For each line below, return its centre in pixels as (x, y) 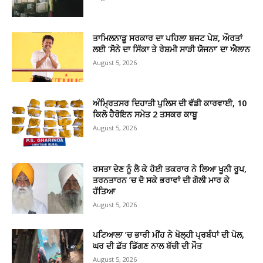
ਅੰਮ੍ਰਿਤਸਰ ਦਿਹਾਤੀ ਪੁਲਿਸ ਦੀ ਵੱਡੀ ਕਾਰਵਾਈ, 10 (170, 103)
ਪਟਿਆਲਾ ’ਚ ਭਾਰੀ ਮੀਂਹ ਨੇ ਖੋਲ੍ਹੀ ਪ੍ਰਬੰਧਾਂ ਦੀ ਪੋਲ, (169, 234)
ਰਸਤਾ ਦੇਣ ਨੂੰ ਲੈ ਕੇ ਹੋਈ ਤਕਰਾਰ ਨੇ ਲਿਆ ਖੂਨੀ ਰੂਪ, (170, 168)
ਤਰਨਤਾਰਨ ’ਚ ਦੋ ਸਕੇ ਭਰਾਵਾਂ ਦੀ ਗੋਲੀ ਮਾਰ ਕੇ (161, 180)
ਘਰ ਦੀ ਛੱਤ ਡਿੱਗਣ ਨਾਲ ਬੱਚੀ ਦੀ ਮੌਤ (148, 245)
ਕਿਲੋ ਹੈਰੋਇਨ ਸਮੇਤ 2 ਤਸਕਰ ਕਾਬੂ (145, 114)
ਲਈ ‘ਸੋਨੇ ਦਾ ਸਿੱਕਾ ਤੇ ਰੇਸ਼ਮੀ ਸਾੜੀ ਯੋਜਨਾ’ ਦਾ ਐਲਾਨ (172, 49)
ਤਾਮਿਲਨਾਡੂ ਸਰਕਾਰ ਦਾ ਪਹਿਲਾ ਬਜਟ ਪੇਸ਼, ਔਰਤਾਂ (168, 38)
